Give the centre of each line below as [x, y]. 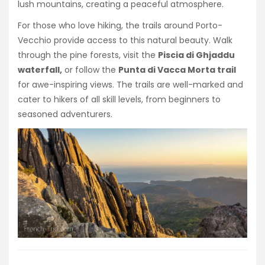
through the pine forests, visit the [88, 55]
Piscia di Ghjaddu [196, 55]
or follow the [90, 70]
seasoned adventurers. [65, 114]
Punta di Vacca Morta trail [177, 70]
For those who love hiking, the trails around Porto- [120, 25]
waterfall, [40, 70]
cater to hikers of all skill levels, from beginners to [119, 99]
